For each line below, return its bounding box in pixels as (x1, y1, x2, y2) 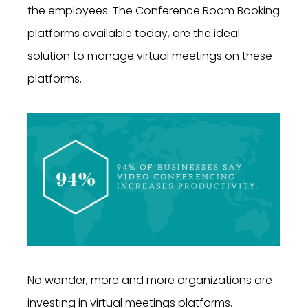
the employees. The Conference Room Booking (27, 3, 280, 19)
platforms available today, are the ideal (27, 25, 240, 42)
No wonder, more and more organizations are (27, 272, 272, 288)
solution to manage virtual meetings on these (27, 48, 272, 65)
